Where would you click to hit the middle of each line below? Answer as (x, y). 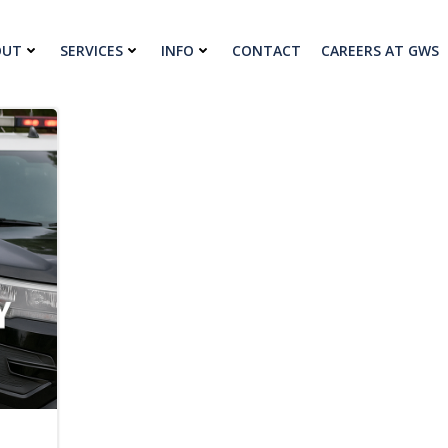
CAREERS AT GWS (380, 51)
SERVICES (91, 51)
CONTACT (266, 51)
